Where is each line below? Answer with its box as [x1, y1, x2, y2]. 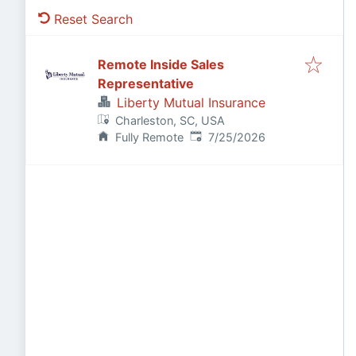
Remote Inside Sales [98, 56, 224, 72]
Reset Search [54, 11, 133, 27]
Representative [98, 75, 194, 91]
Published [189, 130, 242, 143]
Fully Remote [115, 130, 184, 144]
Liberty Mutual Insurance [117, 95, 265, 110]
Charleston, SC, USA [115, 114, 226, 127]
